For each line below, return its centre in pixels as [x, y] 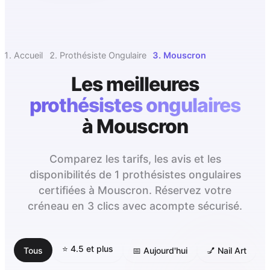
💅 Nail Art [227, 250]
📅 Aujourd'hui [160, 250]
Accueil [28, 55]
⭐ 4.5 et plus [88, 249]
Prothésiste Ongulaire [103, 55]
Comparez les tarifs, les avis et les [135, 159]
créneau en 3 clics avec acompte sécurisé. [135, 206]
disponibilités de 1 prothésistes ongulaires [135, 175]
